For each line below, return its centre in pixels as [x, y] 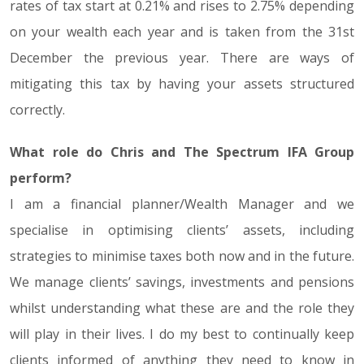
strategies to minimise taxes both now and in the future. [182, 256]
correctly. [37, 109]
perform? [41, 178]
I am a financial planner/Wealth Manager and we [182, 204]
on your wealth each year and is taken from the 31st [182, 31]
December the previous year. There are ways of [182, 57]
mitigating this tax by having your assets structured [182, 83]
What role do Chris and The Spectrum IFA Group [182, 152]
